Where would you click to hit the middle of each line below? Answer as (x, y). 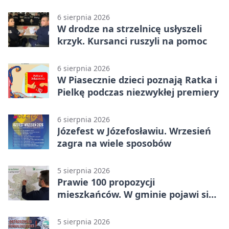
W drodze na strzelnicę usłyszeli (130, 29)
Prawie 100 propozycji (106, 182)
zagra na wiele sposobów (114, 143)
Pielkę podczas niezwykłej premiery (138, 92)
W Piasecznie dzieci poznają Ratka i (137, 80)
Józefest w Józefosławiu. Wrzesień (134, 131)
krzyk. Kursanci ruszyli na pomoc (132, 41)
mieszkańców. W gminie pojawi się (136, 194)
